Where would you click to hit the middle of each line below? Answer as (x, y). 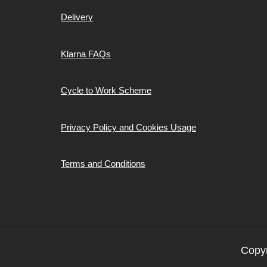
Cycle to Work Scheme (106, 91)
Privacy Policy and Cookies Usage (128, 127)
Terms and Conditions (103, 164)
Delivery (77, 17)
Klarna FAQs (86, 54)
